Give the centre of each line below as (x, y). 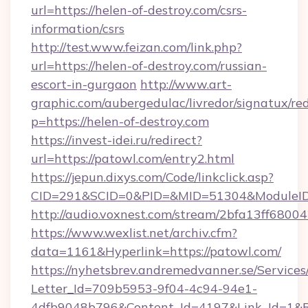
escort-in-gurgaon (84, 84)
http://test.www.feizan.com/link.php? (136, 47)
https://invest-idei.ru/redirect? (117, 140)
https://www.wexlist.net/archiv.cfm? (134, 233)
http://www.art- (186, 84)
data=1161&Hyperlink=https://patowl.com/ (156, 251)
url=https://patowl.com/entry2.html (133, 158)
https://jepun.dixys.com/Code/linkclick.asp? (152, 177)
